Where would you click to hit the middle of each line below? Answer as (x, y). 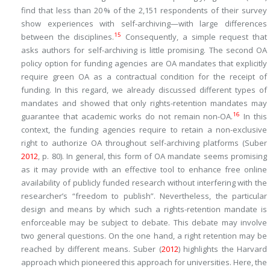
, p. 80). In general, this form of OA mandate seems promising (152, 156)
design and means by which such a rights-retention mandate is (144, 209)
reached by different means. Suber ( (91, 249)
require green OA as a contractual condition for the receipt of (144, 77)
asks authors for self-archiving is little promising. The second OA (144, 50)
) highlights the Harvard (222, 249)
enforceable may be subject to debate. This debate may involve (144, 222)
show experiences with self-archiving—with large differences (144, 24)
